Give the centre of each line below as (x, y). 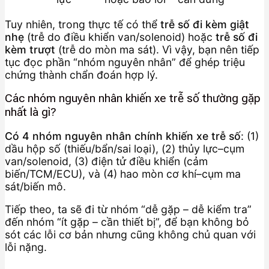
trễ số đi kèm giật (205, 24)
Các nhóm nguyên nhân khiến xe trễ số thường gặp (133, 98)
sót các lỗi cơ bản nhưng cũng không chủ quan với (130, 235)
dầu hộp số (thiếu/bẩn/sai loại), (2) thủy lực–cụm (125, 148)
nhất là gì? (31, 112)
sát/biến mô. (35, 186)
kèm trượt (30, 49)
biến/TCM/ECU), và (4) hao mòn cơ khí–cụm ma (123, 174)
